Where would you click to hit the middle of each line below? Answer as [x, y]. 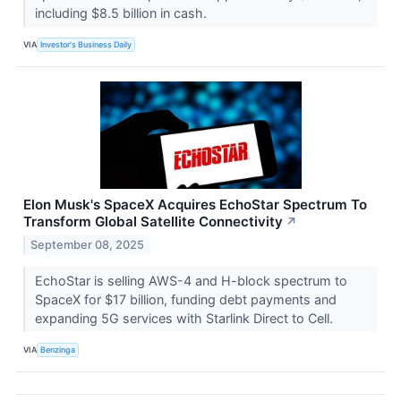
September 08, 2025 [88, 244]
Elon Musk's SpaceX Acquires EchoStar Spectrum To [195, 204]
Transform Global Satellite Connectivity [153, 221]
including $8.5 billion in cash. [122, 13]
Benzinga [58, 350]
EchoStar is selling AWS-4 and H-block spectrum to [191, 280]
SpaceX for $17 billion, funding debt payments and [185, 299]
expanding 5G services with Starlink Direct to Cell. [185, 318]
